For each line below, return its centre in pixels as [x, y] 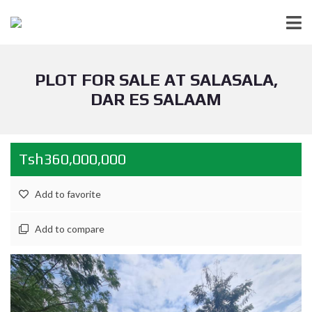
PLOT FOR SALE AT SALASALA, [156, 80]
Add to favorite [68, 194]
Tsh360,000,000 [72, 159]
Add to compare [70, 229]
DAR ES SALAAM [156, 99]
